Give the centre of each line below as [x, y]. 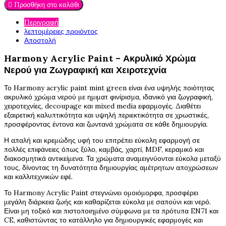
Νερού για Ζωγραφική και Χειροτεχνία [85, 70]
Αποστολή [40, 40]
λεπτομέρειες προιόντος [61, 31]
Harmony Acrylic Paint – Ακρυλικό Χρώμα [100, 58]
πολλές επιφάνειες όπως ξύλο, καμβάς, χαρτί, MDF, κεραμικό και [104, 149]
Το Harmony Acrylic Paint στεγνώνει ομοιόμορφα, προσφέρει [101, 192]
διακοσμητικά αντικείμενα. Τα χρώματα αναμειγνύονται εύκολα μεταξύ [112, 158]
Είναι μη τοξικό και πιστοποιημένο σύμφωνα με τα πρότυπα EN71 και [111, 211]
